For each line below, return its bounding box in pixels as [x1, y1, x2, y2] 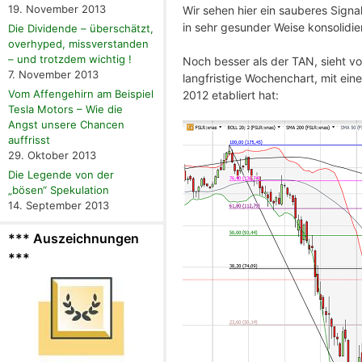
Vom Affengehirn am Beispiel [8, 87, 154, 101]
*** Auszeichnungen [8, 230, 139, 247]
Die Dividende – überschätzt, [8, 22, 154, 36]
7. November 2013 [8, 68, 99, 82]
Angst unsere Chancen [8, 118, 124, 132]
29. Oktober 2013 [8, 149, 96, 162]
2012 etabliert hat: [182, 87, 279, 102]
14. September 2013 [8, 199, 109, 213]
